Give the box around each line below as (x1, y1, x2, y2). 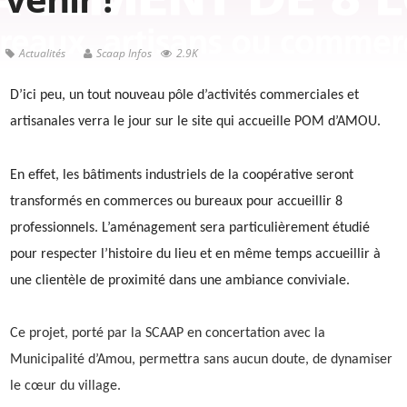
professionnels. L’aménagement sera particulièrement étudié (10, 221, 370, 235)
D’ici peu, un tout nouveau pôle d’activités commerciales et (10, 88, 359, 103)
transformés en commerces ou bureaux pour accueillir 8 (10, 194, 342, 209)
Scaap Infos (96, 45, 152, 61)
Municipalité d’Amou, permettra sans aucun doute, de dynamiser (10, 352, 392, 367)
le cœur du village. (10, 379, 121, 393)
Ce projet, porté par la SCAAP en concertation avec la (10, 326, 325, 341)
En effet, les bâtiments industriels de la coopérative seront (10, 168, 353, 183)
